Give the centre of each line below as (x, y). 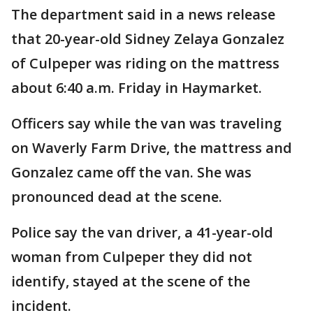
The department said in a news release (143, 15)
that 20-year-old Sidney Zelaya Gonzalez (148, 39)
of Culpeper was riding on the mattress (145, 64)
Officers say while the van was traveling (146, 124)
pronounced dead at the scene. (117, 197)
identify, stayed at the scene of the (131, 282)
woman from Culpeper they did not (132, 257)
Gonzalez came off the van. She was (131, 173)
